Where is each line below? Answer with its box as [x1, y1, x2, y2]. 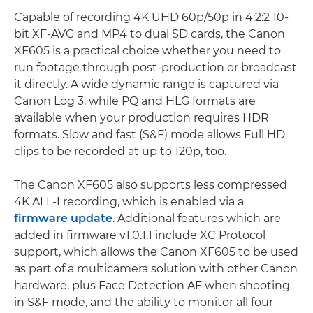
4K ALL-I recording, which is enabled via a [14, 194, 244, 208]
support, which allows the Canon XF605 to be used [14, 245, 298, 259]
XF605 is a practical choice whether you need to [14, 43, 281, 57]
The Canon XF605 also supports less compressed [14, 177, 287, 191]
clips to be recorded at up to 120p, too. [14, 144, 226, 158]
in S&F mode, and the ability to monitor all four [14, 295, 273, 309]
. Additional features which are [112, 211, 281, 225]
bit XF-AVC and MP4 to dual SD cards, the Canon [14, 27, 285, 41]
